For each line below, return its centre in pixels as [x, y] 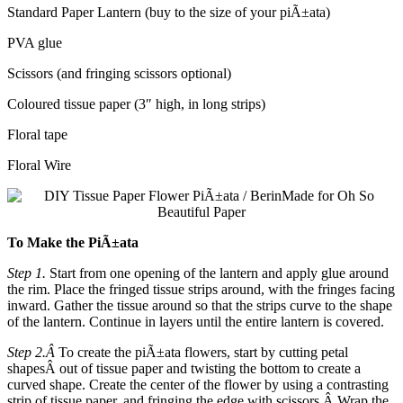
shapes [26, 368]
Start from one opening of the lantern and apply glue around [217, 273]
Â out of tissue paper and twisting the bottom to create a [203, 368]
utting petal [317, 352]
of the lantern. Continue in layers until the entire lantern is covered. [196, 321]
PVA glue [35, 42]
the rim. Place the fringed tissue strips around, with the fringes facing [201, 289]
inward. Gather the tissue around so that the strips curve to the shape [200, 305]
